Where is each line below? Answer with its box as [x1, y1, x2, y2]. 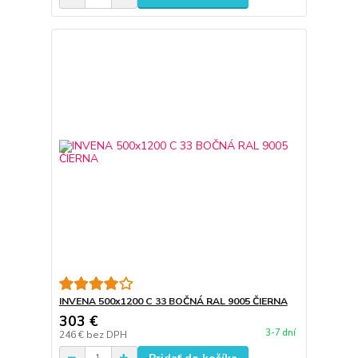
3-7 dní [265, 327, 296, 340]
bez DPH [86, 328, 127, 341]
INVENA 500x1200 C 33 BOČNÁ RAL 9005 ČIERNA [58, 294, 288, 308]
